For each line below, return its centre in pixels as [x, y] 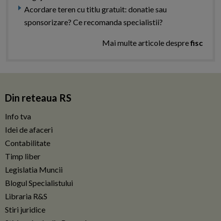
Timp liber [23, 156]
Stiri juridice [25, 210]
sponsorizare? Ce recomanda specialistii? [93, 22]
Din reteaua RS [38, 98]
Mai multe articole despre [146, 43]
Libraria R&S [26, 196]
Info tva [18, 116]
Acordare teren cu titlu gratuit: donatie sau [95, 9]
